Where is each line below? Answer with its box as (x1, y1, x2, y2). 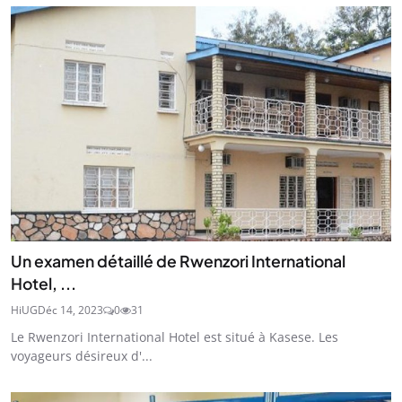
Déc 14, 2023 (38, 302, 103, 319)
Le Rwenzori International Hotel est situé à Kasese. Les (11, 328, 338, 346)
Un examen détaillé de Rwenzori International (11, 251, 345, 272)
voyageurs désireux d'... (11, 347, 153, 365)
